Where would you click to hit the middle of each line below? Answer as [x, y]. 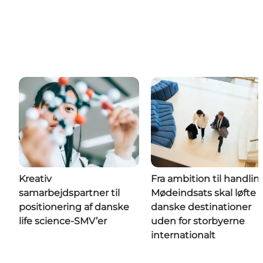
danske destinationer [201, 207]
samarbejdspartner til [69, 193]
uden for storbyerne [198, 221]
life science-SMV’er [63, 221]
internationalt [183, 235]
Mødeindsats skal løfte [203, 193]
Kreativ [35, 178]
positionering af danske [74, 207]
